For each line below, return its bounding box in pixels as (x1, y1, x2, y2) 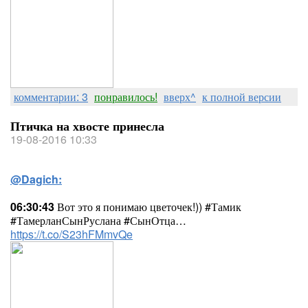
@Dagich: (10, 171, 62, 187)
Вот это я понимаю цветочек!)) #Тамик (54, 199, 241, 214)
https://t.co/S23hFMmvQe (10, 226, 133, 242)
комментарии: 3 (14, 89, 88, 104)
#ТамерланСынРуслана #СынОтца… (10, 212, 186, 228)
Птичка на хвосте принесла (10, 117, 164, 135)
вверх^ (164, 89, 196, 104)
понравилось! (94, 89, 157, 104)
